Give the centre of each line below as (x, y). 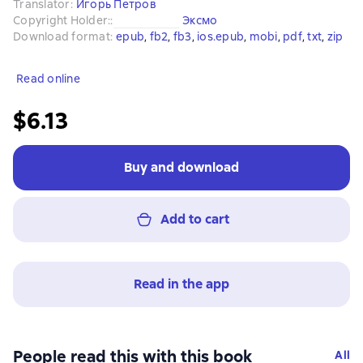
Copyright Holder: (62, 20)
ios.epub (220, 36)
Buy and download (181, 167)
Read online (48, 79)
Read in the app (181, 284)
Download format (62, 36)
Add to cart (194, 219)
